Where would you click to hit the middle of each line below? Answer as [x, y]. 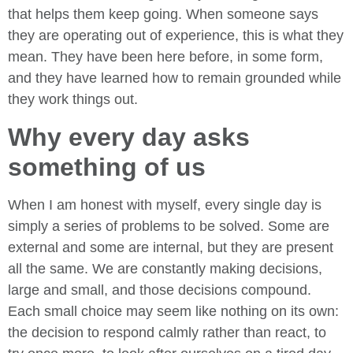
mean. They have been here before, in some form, [165, 57]
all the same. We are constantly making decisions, [165, 268]
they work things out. [73, 100]
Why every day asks [129, 137]
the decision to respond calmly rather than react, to [167, 332]
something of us [107, 167]
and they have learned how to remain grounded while [175, 78]
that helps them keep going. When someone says [163, 15]
